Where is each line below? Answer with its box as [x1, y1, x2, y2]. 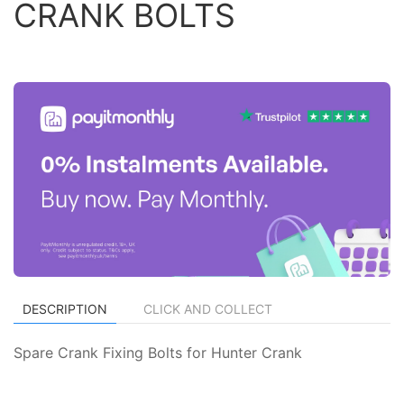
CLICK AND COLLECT [143, 300, 272, 317]
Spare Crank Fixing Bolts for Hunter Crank [14, 343, 302, 362]
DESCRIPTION [23, 300, 107, 317]
